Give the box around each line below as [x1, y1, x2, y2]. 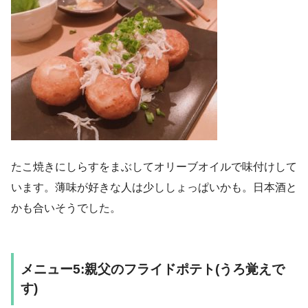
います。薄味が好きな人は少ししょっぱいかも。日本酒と [11, 181, 297, 193]
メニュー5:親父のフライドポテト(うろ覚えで [21, 261, 285, 276]
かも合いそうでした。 [11, 201, 121, 214]
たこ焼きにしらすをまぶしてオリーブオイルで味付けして [11, 160, 297, 173]
